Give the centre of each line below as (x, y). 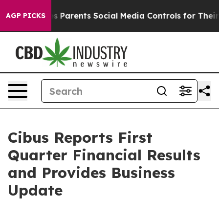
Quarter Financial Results (104, 155)
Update (35, 190)
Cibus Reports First (80, 137)
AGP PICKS (26, 16)
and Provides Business (91, 173)
